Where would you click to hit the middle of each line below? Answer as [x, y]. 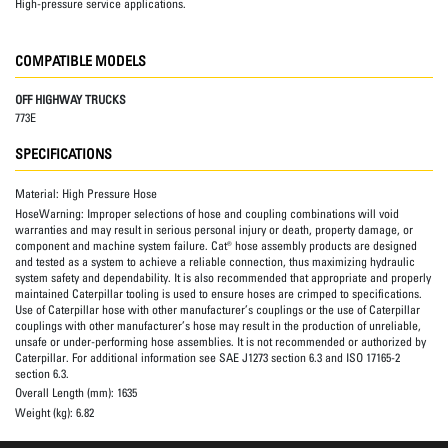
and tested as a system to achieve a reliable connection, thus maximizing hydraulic [215, 261]
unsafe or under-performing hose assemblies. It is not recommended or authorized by [220, 341]
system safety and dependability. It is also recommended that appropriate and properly [223, 277]
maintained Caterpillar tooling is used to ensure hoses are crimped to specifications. [218, 293]
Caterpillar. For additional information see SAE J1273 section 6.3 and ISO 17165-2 [207, 357]
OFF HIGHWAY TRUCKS [70, 99]
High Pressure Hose [109, 194]
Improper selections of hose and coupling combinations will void [243, 213]
